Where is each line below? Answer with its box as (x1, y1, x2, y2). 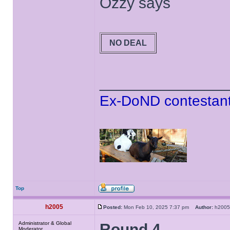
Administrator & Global (18, 220, 71, 226)
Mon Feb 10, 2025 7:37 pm (122, 204, 195, 210)
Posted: (103, 204, 122, 210)
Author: (195, 204, 213, 210)
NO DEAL (107, 38, 149, 47)
